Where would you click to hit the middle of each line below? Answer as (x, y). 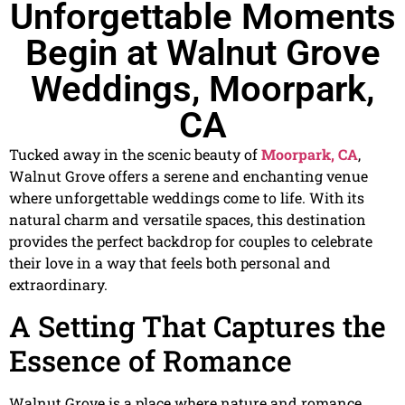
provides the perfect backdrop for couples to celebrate (191, 241)
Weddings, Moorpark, (202, 89)
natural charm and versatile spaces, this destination (188, 220)
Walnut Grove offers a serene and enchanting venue (188, 176)
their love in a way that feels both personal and (170, 263)
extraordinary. (58, 285)
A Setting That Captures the (198, 325)
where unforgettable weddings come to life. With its (187, 198)
